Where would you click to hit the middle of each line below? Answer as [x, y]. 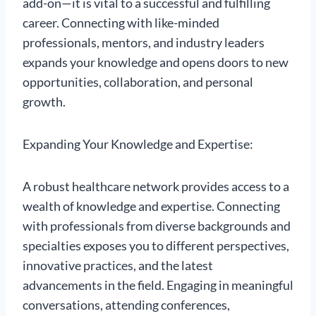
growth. [44, 102]
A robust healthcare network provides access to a [156, 187]
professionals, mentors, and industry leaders [144, 43]
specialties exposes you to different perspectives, [156, 246]
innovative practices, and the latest [118, 266]
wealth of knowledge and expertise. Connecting [151, 206]
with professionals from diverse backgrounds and [157, 226]
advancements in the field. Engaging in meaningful [158, 285]
